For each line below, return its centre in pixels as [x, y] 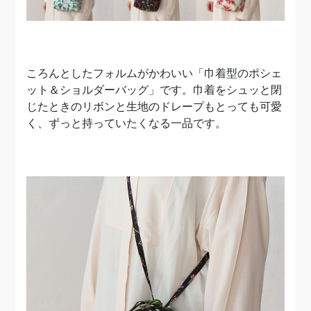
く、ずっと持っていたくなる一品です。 [127, 123]
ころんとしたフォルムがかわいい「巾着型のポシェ [154, 73]
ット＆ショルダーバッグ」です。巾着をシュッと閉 [154, 90]
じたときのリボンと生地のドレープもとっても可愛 [154, 106]
